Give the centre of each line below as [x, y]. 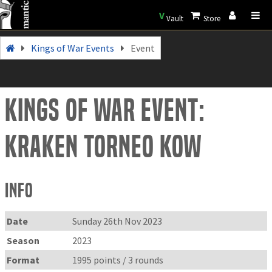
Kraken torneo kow [104, 147]
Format [23, 260]
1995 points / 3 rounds [118, 260]
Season [23, 240]
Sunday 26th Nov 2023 [117, 221]
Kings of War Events [73, 48]
